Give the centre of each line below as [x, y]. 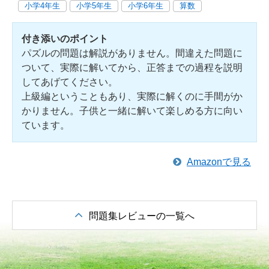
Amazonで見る [219, 162]
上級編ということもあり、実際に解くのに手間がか [132, 96]
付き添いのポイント [65, 39]
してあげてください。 [70, 82]
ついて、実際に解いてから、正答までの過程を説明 [132, 68]
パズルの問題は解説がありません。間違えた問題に [132, 53]
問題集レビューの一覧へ [142, 216]
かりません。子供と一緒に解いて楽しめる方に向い [132, 111]
